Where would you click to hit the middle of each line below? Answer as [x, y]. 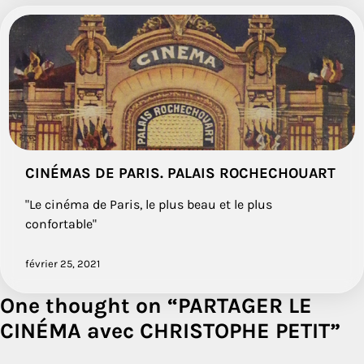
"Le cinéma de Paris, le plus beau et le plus [149, 204]
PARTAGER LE [245, 305]
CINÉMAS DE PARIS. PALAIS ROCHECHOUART [180, 173]
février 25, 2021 [63, 263]
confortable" [61, 223]
